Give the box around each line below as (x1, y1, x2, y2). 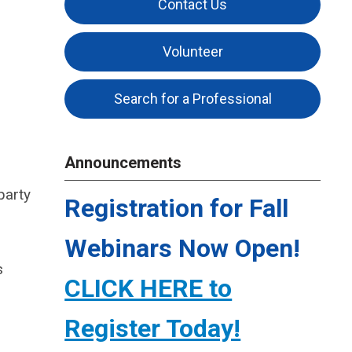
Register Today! (64, 313, 241, 343)
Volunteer (162, 43, 223, 60)
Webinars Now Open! (64, 233, 301, 263)
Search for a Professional (113, 90, 272, 107)
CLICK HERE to (64, 273, 233, 303)
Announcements (64, 153, 182, 172)
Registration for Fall (64, 193, 289, 223)
